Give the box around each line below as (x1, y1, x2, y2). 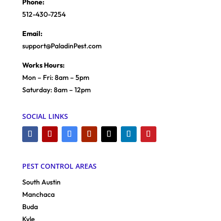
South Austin (22, 177, 61, 186)
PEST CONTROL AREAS (22, 161, 97, 171)
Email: (22, 29, 42, 38)
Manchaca (22, 189, 55, 199)
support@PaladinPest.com (22, 41, 102, 50)
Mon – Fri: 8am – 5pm (22, 73, 89, 82)
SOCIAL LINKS (22, 111, 68, 121)
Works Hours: (22, 60, 65, 70)
